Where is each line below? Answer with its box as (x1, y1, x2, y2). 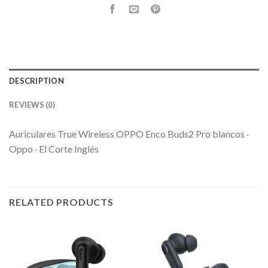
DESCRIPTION (9, 76, 64, 86)
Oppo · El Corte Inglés (9, 143, 99, 155)
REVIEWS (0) (9, 100, 55, 110)
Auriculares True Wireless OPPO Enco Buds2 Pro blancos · (9, 128, 249, 140)
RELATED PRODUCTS (9, 196, 114, 208)
